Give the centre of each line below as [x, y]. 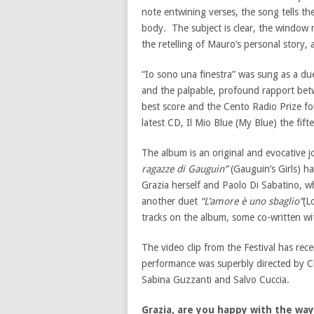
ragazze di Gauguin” [186, 169]
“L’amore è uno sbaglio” [252, 201]
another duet [171, 201]
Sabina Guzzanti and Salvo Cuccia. [216, 280]
